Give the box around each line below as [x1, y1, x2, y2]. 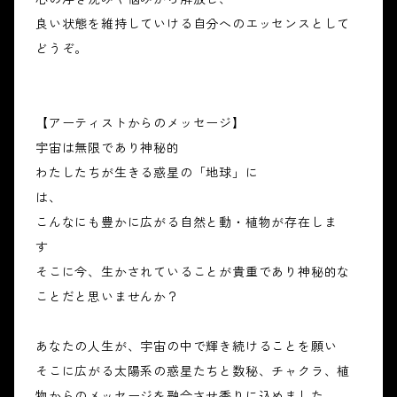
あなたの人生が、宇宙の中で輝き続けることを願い [35, 339, 338, 354]
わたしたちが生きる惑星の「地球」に [35, 165, 259, 181]
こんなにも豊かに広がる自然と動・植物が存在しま [35, 214, 338, 230]
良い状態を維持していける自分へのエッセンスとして [35, 16, 351, 32]
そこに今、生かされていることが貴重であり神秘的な [35, 264, 351, 280]
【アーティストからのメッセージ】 [35, 115, 245, 131]
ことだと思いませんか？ [35, 289, 180, 305]
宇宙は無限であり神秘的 [35, 140, 180, 156]
